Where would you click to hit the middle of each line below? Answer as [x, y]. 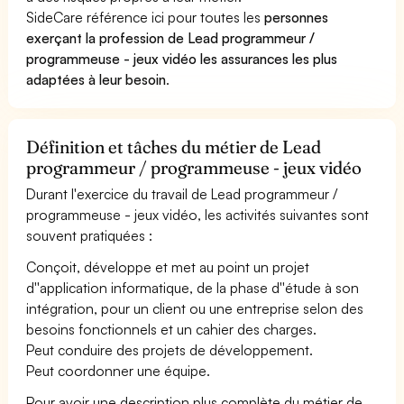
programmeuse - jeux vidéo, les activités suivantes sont [198, 214]
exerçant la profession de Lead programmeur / [171, 37]
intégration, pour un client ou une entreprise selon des [195, 308]
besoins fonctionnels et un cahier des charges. [172, 329]
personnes [297, 17]
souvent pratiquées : [90, 235]
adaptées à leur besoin [96, 79]
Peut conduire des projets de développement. [170, 349]
